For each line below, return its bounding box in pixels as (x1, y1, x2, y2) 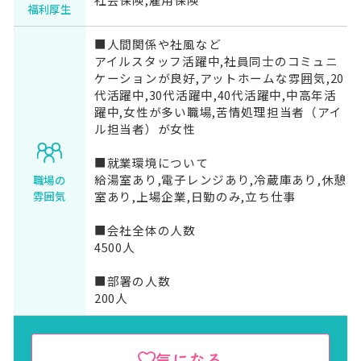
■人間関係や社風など (93, 35, 222, 53)
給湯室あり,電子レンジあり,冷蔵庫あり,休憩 (93, 171, 347, 189)
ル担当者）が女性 (93, 120, 196, 138)
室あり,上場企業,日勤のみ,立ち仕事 (93, 188, 297, 205)
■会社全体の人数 (93, 222, 196, 239)
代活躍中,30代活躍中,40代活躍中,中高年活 (93, 86, 337, 104)
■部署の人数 (93, 272, 171, 290)
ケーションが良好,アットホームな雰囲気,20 (93, 69, 345, 87)
